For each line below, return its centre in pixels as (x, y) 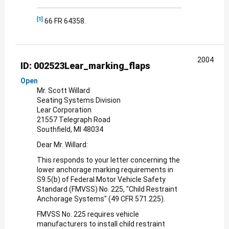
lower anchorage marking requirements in (105, 169)
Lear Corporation (64, 110)
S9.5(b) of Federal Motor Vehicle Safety (101, 179)
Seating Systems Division (79, 100)
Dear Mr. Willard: (62, 144)
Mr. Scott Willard (63, 90)
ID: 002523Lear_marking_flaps (85, 65)
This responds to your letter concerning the (108, 160)
